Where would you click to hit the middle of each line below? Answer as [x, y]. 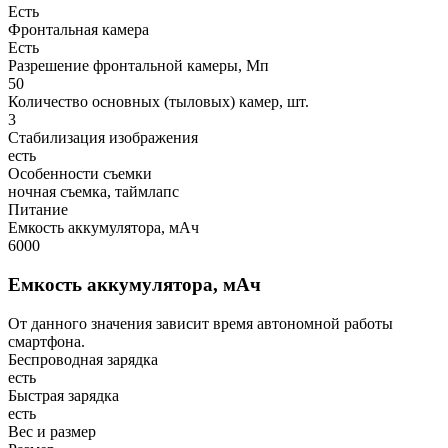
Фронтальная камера [78, 30]
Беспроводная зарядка [83, 359]
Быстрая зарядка [63, 395]
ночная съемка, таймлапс [93, 192]
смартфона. [46, 341]
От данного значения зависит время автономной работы [200, 323]
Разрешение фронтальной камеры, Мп [138, 66]
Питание [38, 210]
